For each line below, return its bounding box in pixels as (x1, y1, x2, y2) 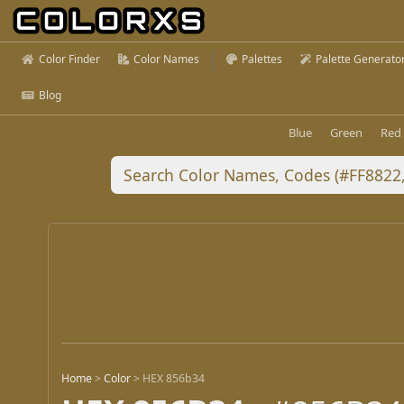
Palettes (242, 51, 282, 67)
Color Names (133, 51, 199, 67)
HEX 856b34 (142, 371, 206, 387)
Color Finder (39, 51, 100, 67)
